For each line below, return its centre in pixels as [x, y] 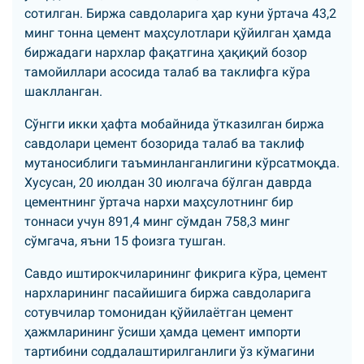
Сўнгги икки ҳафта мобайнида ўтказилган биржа [174, 124]
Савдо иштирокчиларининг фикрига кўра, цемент [176, 273]
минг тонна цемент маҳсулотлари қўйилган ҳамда [178, 33]
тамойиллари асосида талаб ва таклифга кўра [167, 72]
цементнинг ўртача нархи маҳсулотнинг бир [159, 202]
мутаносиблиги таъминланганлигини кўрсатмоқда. [182, 163]
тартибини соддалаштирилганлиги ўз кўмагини [169, 351]
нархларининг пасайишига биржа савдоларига [168, 293]
